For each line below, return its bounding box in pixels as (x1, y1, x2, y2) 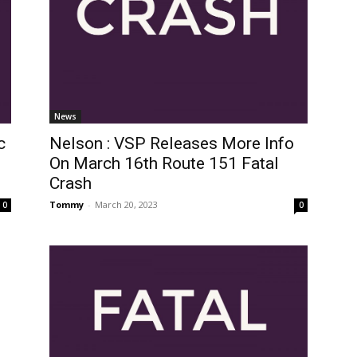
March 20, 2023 (95, 198, 158, 210)
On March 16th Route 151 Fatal (49, 153, 279, 173)
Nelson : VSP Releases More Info (49, 133, 294, 153)
